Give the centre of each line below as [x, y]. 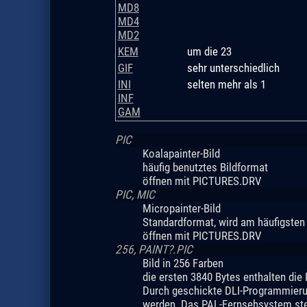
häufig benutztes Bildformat [205, 167]
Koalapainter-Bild [181, 153]
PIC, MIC [135, 194]
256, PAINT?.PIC [153, 249]
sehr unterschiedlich [233, 67]
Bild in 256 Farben [183, 263]
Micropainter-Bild [181, 208]
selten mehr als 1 [226, 84]
